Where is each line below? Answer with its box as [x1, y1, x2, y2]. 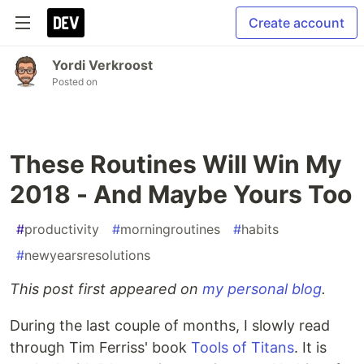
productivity [24, 221, 99, 237]
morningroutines [120, 221, 220, 237]
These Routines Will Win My [10, 149, 342, 179]
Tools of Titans [191, 339, 294, 356]
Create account [249, 15, 344, 31]
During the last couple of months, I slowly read [10, 317, 330, 334]
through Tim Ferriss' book [10, 339, 191, 356]
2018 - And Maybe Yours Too [10, 180, 352, 209]
